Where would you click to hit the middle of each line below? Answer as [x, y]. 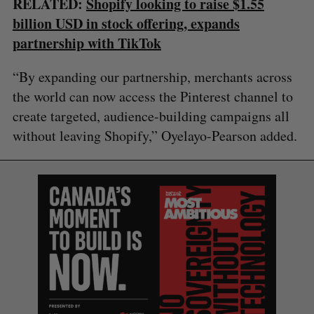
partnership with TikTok [87, 43]
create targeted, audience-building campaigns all [151, 116]
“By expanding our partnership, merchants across [152, 76]
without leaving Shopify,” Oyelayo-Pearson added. [155, 135]
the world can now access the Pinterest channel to [152, 96]
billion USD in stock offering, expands [126, 23]
